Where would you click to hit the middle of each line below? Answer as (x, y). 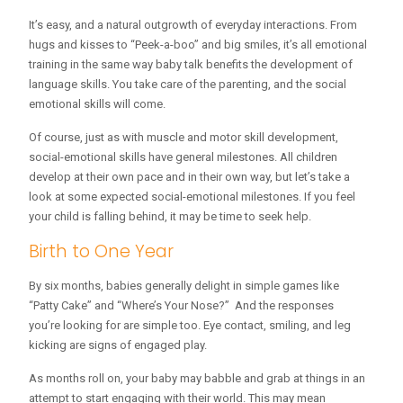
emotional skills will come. (97, 104)
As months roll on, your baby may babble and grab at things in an (197, 378)
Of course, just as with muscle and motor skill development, (184, 137)
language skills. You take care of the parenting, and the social (188, 84)
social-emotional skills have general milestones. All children (183, 157)
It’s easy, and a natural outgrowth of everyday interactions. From (193, 25)
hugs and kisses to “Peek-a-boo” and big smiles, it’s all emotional (198, 45)
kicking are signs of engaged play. (118, 345)
